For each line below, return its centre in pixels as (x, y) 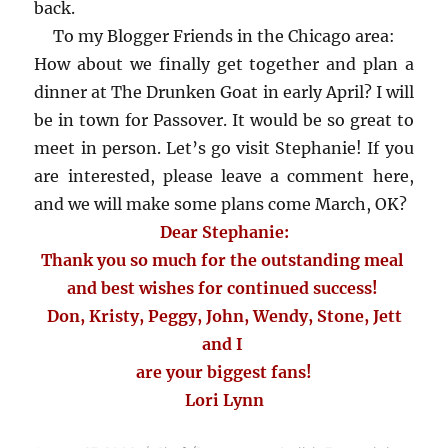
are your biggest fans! (224, 372)
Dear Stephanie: (224, 232)
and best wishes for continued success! (224, 288)
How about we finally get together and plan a (224, 64)
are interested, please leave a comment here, (224, 176)
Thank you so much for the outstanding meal (224, 260)
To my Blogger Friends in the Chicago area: (224, 36)
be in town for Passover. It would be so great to (224, 120)
